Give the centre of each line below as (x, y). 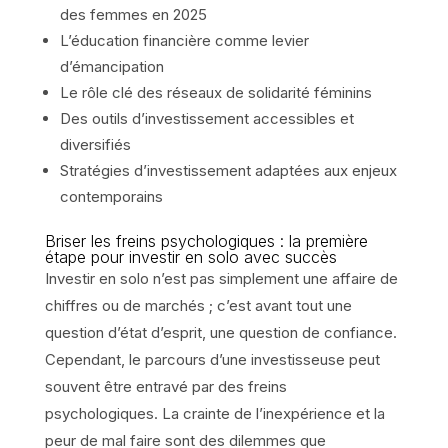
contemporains (111, 196)
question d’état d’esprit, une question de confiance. (220, 332)
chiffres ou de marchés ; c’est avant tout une (198, 305)
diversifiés (95, 144)
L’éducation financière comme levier (184, 40)
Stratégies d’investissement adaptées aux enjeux (228, 170)
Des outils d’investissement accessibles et (206, 118)
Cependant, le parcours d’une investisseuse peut (212, 359)
